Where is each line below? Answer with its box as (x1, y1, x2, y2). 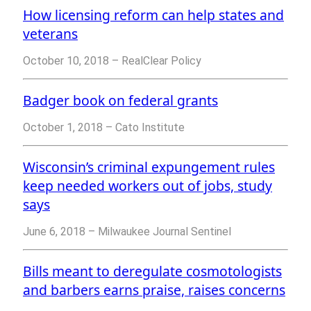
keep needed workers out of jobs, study (23, 176, 272, 196)
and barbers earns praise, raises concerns (23, 280, 285, 300)
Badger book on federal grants (23, 91, 218, 110)
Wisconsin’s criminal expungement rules (23, 158, 275, 177)
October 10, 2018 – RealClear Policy (23, 54, 201, 68)
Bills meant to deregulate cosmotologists (23, 262, 282, 281)
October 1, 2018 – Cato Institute (23, 121, 185, 135)
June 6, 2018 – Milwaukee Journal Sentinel (23, 225, 231, 239)
